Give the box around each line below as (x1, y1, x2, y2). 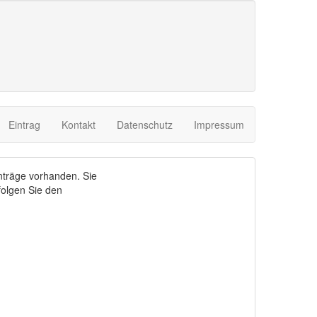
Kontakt (62, 117, 96, 132)
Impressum (194, 117, 244, 132)
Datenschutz (117, 117, 173, 132)
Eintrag (8, 117, 40, 132)
